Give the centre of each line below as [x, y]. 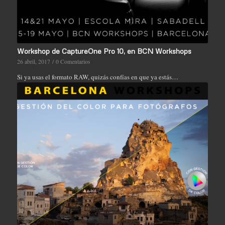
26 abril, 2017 [33, 62]
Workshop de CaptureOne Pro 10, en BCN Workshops [104, 51]
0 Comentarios [73, 62]
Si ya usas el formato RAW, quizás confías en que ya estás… [97, 77]
